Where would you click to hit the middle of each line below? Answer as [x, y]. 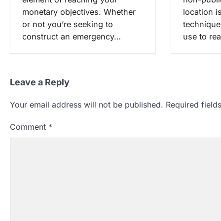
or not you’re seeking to [68, 24]
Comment [29, 127]
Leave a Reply [40, 82]
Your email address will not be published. [87, 104]
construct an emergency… [72, 36]
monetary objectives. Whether [79, 12]
